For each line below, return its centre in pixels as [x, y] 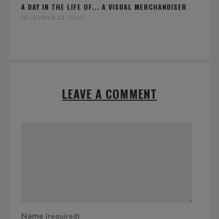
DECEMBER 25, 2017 [52, 18]
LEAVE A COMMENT [109, 94]
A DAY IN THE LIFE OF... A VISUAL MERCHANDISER [104, 7]
